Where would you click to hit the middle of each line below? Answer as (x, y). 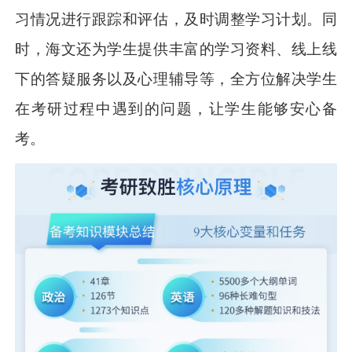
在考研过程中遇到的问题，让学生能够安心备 (176, 109)
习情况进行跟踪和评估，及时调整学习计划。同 (176, 20)
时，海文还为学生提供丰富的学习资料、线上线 (176, 49)
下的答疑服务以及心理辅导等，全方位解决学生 (176, 79)
